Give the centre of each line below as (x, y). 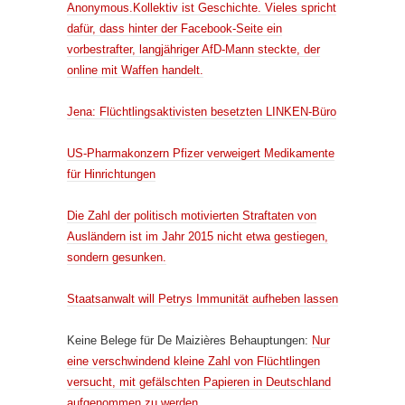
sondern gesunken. (117, 257)
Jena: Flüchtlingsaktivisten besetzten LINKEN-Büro (202, 111)
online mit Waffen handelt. (135, 70)
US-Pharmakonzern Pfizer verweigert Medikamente (201, 153)
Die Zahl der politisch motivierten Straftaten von (192, 215)
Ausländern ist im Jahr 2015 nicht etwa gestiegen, (198, 236)
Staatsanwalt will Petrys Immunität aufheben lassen (202, 298)
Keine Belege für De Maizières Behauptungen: (189, 340)
